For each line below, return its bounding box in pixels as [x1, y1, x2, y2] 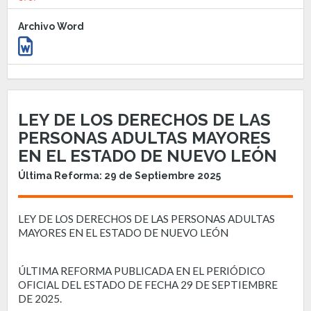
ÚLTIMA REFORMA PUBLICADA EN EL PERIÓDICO [18, 264, 265, 277]
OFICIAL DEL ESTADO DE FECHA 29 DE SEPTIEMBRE [18, 278, 278, 291]
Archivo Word [18, 20, 84, 32]
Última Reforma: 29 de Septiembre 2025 [18, 169, 221, 181]
